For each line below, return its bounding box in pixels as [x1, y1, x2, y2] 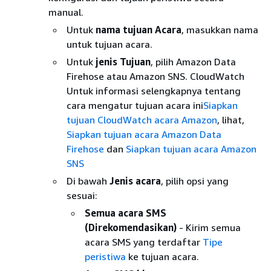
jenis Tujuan [96, 55, 151, 68]
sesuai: [67, 189, 97, 201]
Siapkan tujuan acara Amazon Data [67, 128, 221, 140]
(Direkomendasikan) [85, 221, 177, 233]
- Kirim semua [177, 221, 241, 233]
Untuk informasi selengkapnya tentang [67, 84, 241, 97]
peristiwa [85, 250, 126, 263]
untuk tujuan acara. [67, 38, 152, 50]
